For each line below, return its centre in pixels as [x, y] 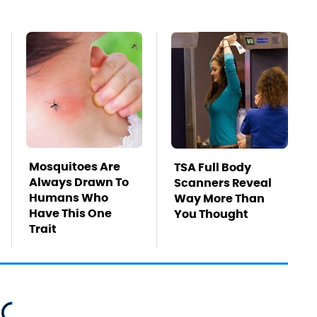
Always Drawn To [79, 182]
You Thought [211, 214]
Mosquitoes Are [75, 166]
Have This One [70, 213]
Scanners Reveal [223, 183]
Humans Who [69, 197]
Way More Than [219, 198]
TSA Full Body [213, 167]
